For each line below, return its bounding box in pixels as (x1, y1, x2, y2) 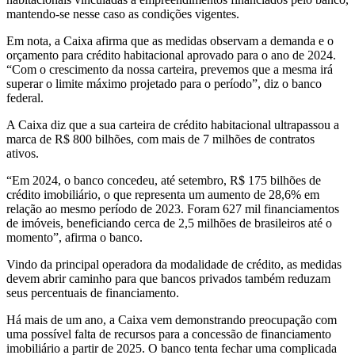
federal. (6, 91, 44, 105)
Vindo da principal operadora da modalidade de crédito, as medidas (6, 258, 342, 272)
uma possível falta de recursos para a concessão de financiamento (6, 327, 331, 342)
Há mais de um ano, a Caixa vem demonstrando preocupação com (6, 313, 337, 327)
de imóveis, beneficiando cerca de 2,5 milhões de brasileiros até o (6, 216, 332, 231)
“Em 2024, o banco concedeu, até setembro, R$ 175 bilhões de (6, 174, 321, 188)
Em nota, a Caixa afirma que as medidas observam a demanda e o (6, 34, 334, 48)
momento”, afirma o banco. (6, 231, 143, 245)
